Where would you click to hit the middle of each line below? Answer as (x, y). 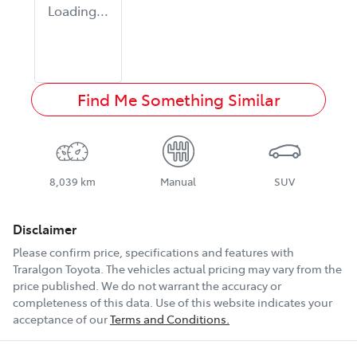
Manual (178, 182)
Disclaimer (45, 229)
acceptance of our (60, 319)
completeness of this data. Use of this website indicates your (173, 302)
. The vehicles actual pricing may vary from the (221, 269)
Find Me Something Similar (178, 100)
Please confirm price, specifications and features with (153, 252)
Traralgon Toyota (57, 269)
